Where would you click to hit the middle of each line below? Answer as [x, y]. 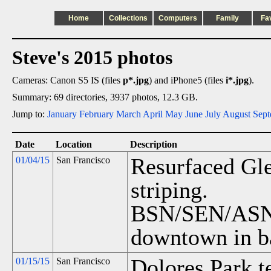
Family [227, 18]
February [96, 114]
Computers [178, 18]
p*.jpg [136, 80]
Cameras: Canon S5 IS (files [67, 80]
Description [154, 144]
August [237, 114]
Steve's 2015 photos [92, 57]
